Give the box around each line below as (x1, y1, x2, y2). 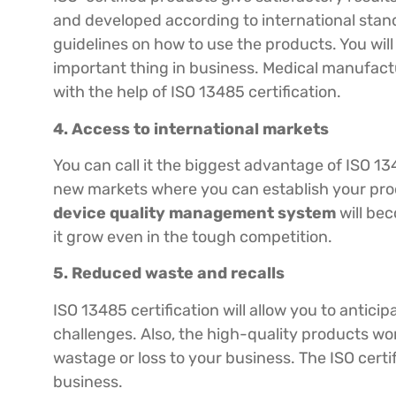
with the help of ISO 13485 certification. (53, 82, 341, 103)
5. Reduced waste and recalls (53, 263, 285, 284)
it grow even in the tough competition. (53, 227, 332, 247)
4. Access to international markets (53, 118, 329, 139)
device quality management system (53, 203, 336, 224)
